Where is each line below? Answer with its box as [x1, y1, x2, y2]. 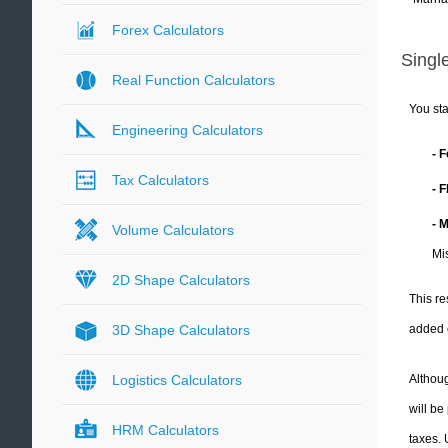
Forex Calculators [112, 22, 224, 38]
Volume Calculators [112, 222, 234, 238]
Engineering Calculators [112, 122, 263, 138]
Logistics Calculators [112, 372, 242, 388]
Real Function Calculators [112, 72, 275, 88]
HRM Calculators [112, 422, 219, 438]
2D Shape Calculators [112, 272, 250, 288]
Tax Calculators [112, 172, 209, 188]
